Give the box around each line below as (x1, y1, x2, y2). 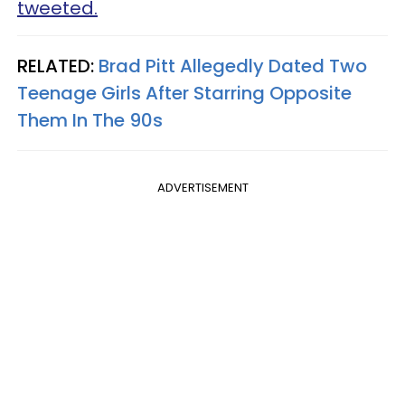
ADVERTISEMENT (156, 178, 249, 196)
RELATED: (17, 52, 94, 79)
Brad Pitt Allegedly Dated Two (99, 52, 367, 79)
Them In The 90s (17, 107, 163, 133)
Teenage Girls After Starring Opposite (17, 80, 352, 106)
